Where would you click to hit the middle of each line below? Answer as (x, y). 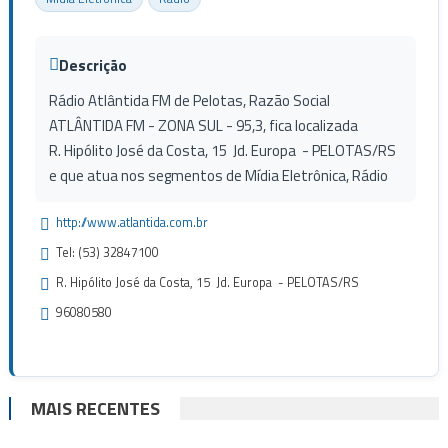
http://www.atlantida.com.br (131, 222)
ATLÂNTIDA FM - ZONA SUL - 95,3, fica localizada (203, 125)
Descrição (92, 65)
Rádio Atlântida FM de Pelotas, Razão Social (189, 100)
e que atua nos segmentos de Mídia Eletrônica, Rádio (218, 175)
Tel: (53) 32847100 (107, 252)
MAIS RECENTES (95, 408)
